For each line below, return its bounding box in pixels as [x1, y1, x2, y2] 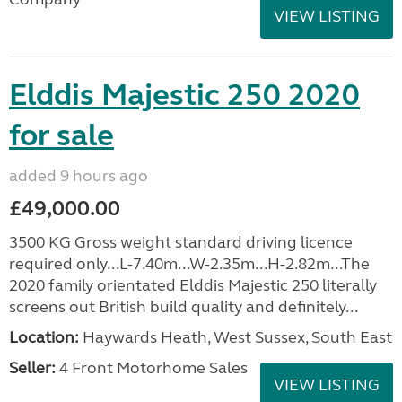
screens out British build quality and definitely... [9, 297, 358, 317]
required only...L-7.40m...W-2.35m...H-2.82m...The [9, 254, 370, 274]
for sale [9, 117, 114, 154]
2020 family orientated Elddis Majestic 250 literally [9, 275, 377, 295]
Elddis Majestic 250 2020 [9, 76, 360, 114]
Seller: [9, 358, 56, 378]
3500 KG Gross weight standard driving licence [9, 232, 353, 252]
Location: [9, 328, 79, 347]
